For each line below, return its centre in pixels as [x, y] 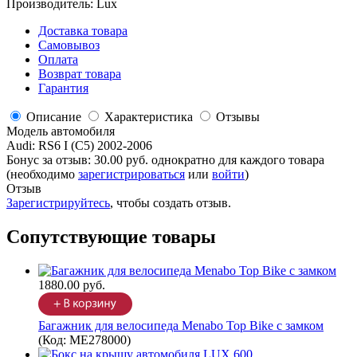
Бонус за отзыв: [50, 160]
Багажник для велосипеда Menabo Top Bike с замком [181, 326]
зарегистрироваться [131, 175]
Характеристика [149, 117]
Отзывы [238, 117]
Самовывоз [69, 45]
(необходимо [42, 175]
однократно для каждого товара [238, 160]
